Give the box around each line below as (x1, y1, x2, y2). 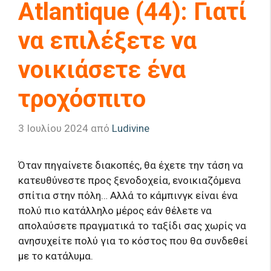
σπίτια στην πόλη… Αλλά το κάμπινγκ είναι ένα (18, 189, 238, 201)
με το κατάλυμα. (18, 249, 93, 262)
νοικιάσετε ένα (18, 56, 186, 85)
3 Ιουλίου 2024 (18, 122, 88, 134)
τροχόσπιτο (18, 85, 146, 114)
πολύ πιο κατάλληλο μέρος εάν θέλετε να (18, 204, 212, 217)
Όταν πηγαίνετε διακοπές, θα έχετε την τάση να (18, 158, 243, 171)
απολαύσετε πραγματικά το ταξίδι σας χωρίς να (18, 219, 246, 232)
